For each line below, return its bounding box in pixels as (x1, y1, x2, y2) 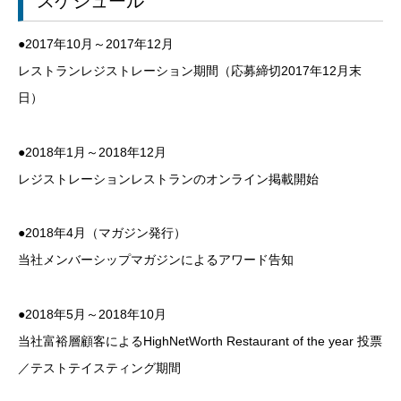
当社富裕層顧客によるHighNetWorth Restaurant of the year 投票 (18, 334, 382, 349)
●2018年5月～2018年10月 (18, 307, 166, 322)
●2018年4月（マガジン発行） (18, 226, 186, 241)
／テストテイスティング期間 (18, 361, 181, 376)
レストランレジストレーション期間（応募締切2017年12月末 (18, 63, 362, 78)
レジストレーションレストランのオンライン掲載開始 (18, 171, 319, 186)
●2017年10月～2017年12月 (18, 36, 174, 51)
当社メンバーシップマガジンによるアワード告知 (18, 252, 294, 268)
